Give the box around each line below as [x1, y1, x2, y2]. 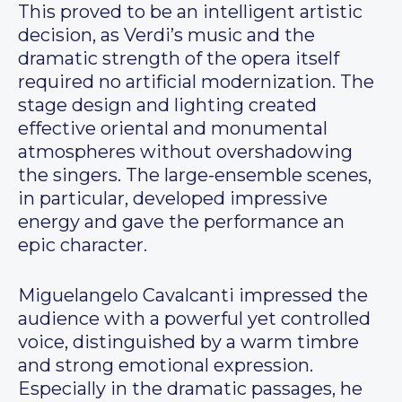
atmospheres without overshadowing [18, 141, 353, 163]
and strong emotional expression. [18, 354, 313, 377]
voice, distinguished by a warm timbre [18, 331, 359, 354]
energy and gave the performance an [18, 211, 345, 233]
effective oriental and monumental [18, 118, 328, 140]
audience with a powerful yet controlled [18, 308, 371, 330]
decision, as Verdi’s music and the [18, 24, 315, 47]
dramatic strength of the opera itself [18, 48, 339, 70]
